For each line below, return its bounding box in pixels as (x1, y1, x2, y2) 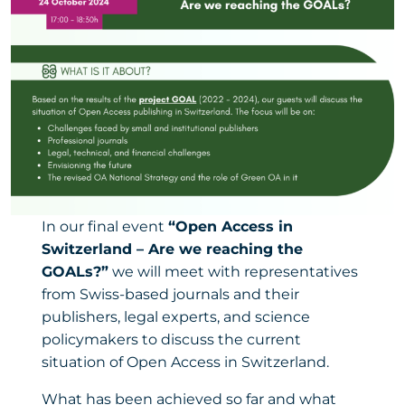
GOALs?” (41, 262, 108, 280)
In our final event (41, 217, 168, 235)
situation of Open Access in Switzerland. (41, 353, 329, 371)
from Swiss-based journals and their (41, 285, 299, 303)
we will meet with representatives (108, 262, 358, 280)
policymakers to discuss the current (41, 330, 301, 348)
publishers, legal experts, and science (41, 307, 310, 325)
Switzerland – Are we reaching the (41, 240, 303, 258)
